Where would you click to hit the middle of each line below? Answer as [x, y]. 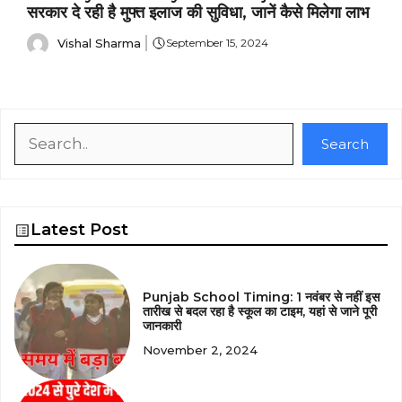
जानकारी [162, 325]
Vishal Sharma [99, 43]
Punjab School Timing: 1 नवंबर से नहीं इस [262, 297]
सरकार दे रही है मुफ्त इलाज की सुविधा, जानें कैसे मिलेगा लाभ [198, 13]
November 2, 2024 [201, 350]
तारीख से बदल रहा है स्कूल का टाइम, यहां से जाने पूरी [260, 311]
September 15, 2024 [217, 43]
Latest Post [79, 230]
